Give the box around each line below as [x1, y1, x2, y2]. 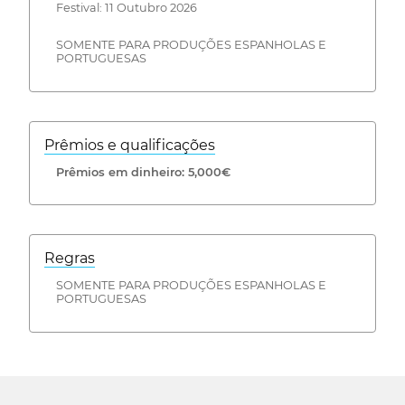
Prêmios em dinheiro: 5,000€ [55, 165, 231, 179]
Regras [44, 250, 95, 268]
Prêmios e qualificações [44, 136, 215, 154]
